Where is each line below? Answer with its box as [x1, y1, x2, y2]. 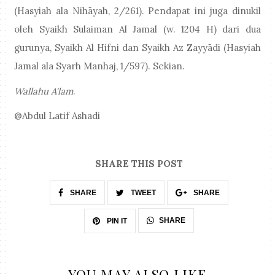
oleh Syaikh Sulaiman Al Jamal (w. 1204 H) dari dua [14, 23, 261, 36]
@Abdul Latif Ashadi [14, 110, 101, 122]
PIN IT [105, 216, 127, 225]
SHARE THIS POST [95, 158, 183, 170]
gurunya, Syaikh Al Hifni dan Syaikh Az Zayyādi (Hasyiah [14, 42, 261, 54]
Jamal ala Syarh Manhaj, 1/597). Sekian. [14, 60, 185, 72]
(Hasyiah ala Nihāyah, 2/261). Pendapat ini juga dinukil [14, 5, 261, 17]
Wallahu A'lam [14, 85, 74, 97]
